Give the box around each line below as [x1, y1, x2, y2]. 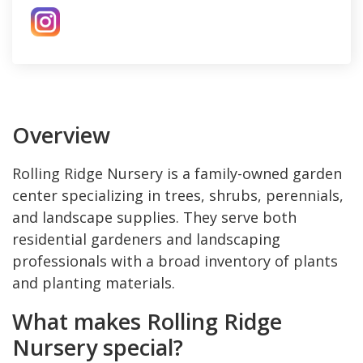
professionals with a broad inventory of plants [12, 250, 338, 271]
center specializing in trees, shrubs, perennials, [12, 185, 344, 205]
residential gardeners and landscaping [12, 228, 280, 249]
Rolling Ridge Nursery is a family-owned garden [12, 163, 342, 183]
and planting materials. [12, 272, 175, 293]
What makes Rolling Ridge [12, 305, 282, 336]
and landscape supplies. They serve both [12, 207, 297, 227]
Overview [12, 119, 110, 150]
